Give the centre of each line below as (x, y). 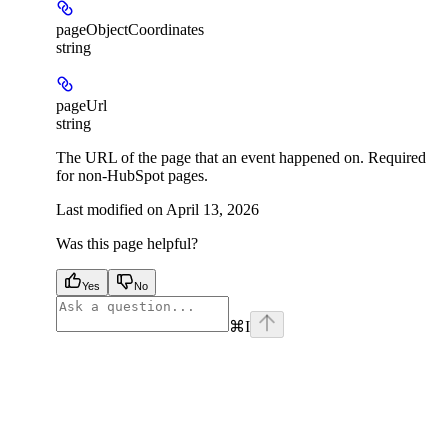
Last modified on (109, 209)
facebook (84, 345)
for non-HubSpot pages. (132, 175)
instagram (385, 345)
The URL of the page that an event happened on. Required (241, 157)
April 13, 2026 (212, 209)
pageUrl (81, 105)
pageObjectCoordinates (130, 29)
